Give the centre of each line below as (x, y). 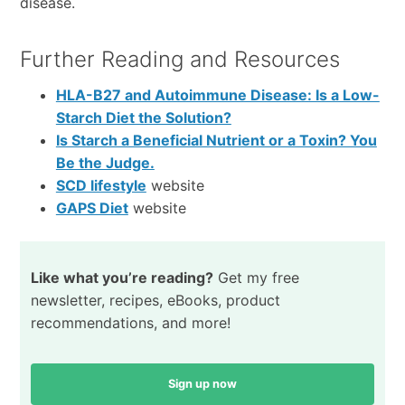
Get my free (256, 278)
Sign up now (202, 384)
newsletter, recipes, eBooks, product (155, 301)
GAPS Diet (92, 208)
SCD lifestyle (101, 186)
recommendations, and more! (130, 323)
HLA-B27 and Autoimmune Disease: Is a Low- (217, 95)
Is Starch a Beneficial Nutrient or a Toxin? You (216, 141)
